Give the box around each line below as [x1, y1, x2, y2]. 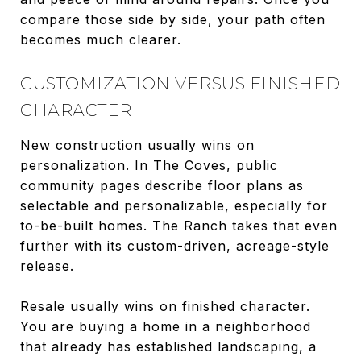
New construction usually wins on [20, 136, 255, 153]
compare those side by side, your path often [20, 10, 326, 27]
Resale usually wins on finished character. [20, 297, 310, 314]
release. [20, 257, 74, 274]
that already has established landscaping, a [20, 338, 317, 355]
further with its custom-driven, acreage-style [20, 237, 330, 254]
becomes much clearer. [20, 31, 181, 48]
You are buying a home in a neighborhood [20, 317, 311, 334]
